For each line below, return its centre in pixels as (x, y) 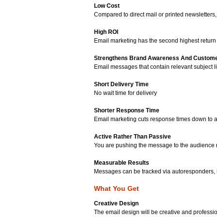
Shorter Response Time (127, 111)
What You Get (117, 189)
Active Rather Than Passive (133, 137)
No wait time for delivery (126, 93)
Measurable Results (122, 163)
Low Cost (107, 6)
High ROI (106, 32)
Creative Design (116, 203)
